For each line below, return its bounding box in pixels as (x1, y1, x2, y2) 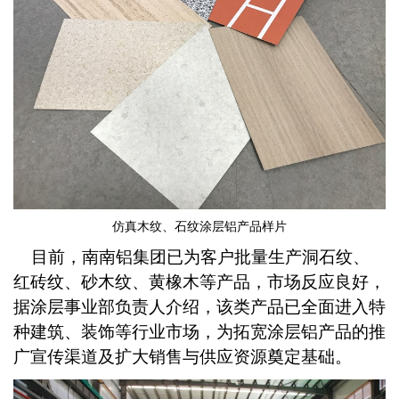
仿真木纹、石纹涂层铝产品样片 (112, 219, 287, 233)
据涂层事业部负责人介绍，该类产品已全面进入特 (13, 297, 386, 316)
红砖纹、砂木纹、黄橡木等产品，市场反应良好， (13, 272, 386, 291)
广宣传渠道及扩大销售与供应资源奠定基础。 (13, 346, 352, 366)
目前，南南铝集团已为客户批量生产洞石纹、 (13, 247, 370, 266)
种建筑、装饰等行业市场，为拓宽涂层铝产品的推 (13, 322, 386, 341)
